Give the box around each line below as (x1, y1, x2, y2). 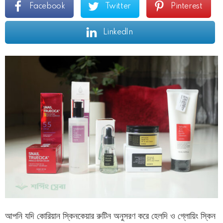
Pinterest (171, 2, 203, 11)
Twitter (105, 2, 131, 11)
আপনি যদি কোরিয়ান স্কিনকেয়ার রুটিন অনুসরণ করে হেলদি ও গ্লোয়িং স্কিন (5, 211, 216, 221)
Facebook (29, 2, 65, 11)
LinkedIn (103, 28, 133, 37)
